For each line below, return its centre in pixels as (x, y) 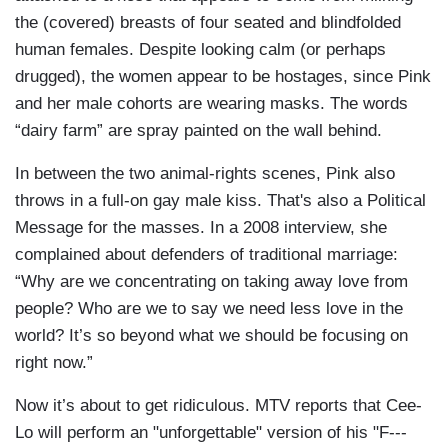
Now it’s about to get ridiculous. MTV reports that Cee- (218, 406)
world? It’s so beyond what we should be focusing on (211, 336)
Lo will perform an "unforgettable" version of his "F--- (211, 433)
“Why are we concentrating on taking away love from (211, 282)
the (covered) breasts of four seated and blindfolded (208, 23)
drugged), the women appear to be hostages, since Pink (223, 77)
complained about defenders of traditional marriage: (206, 255)
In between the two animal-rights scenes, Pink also (205, 174)
